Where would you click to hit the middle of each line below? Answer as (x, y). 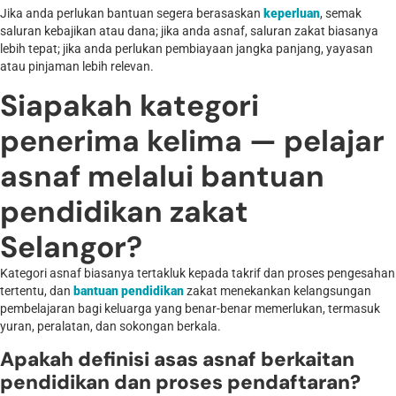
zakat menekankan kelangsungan (278, 292)
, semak (341, 13)
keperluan (292, 13)
